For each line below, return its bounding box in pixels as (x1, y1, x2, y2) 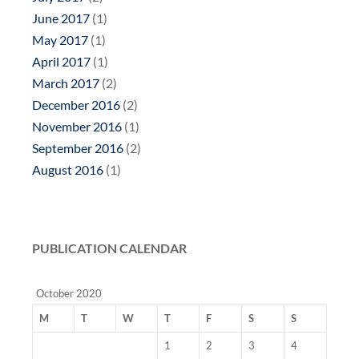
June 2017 (32, 10, 90, 26)
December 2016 (32, 97, 120, 113)
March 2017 (32, 75, 99, 91)
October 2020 (36, 287, 102, 301)
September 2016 (32, 140, 123, 156)
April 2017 (32, 54, 91, 70)
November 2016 (32, 119, 122, 135)
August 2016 (32, 162, 103, 178)
